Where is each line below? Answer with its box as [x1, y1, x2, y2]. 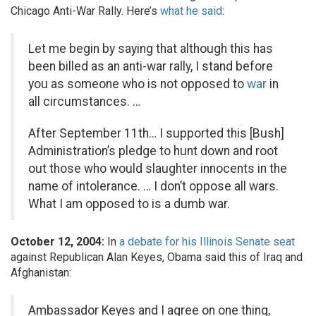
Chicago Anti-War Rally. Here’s [11, 4, 160, 18]
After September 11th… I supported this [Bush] [28, 126, 284, 140]
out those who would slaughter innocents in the [28, 162, 287, 176]
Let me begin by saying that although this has [28, 42, 273, 56]
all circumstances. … [28, 95, 140, 109]
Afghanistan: [11, 266, 71, 279]
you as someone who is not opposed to [28, 77, 244, 91]
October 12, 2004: [11, 235, 104, 248]
